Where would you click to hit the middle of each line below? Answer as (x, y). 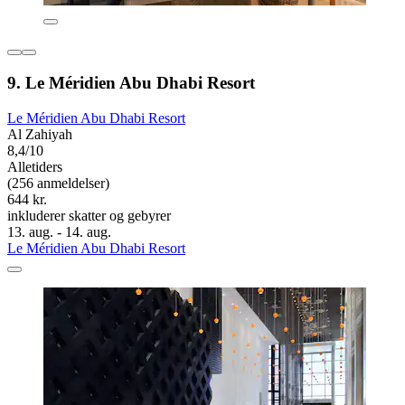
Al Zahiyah (40, 134)
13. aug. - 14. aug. (59, 231)
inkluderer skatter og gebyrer (89, 215)
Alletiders (35, 166)
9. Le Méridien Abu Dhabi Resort (131, 83)
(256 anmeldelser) (58, 183)
